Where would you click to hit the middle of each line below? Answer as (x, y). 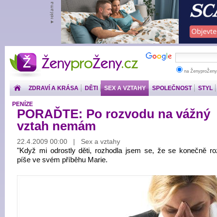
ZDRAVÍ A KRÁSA (54, 88)
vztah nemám (56, 126)
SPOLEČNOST (172, 88)
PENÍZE (23, 104)
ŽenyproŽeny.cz (74, 55)
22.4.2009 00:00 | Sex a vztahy (69, 141)
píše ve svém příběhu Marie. (62, 160)
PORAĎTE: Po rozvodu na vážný (114, 114)
